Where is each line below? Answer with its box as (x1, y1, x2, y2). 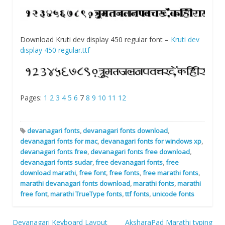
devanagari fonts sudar (20, 158, 92, 167)
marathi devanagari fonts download (20, 179, 130, 188)
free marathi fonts (143, 168, 198, 178)
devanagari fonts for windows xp (100, 137, 201, 146)
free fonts (109, 168, 140, 178)
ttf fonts (125, 189, 149, 199)
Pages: (20, 93, 44, 103)
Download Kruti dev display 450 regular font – (20, 34, 171, 44)
